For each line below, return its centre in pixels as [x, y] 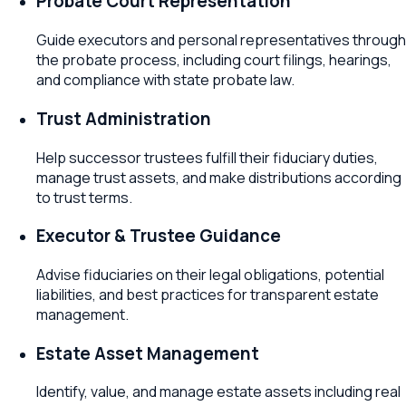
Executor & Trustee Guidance [159, 236]
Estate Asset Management [148, 353]
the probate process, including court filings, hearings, [214, 60]
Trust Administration [124, 118]
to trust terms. [84, 197]
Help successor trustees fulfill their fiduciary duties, [207, 157]
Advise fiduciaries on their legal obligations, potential [210, 274]
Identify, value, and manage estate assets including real [218, 392]
